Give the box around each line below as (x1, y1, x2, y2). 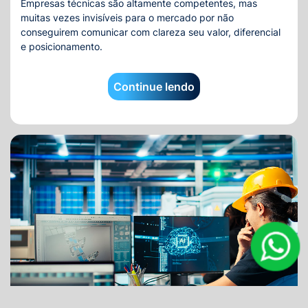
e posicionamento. (21, 41, 102, 52)
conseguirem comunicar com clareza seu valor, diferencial (21, 26, 280, 38)
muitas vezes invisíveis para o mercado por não (21, 12, 234, 23)
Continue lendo (113, 80, 195, 93)
